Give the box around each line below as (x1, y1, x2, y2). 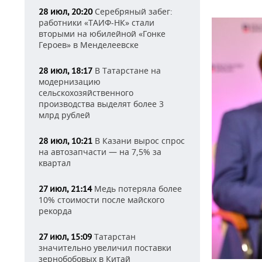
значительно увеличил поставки (39, 242, 171, 253)
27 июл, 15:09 (39, 232, 92, 242)
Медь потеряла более (92, 183, 182, 194)
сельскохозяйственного (39, 87, 133, 98)
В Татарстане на (92, 65, 161, 76)
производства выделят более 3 (39, 98, 164, 109)
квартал (39, 157, 71, 168)
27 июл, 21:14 (39, 184, 92, 194)
